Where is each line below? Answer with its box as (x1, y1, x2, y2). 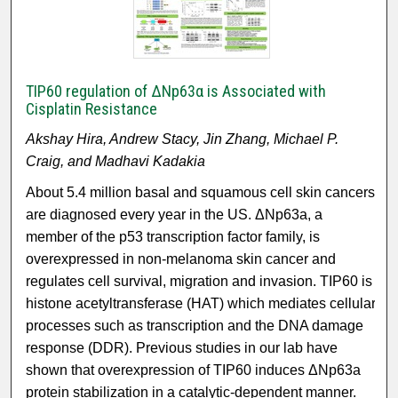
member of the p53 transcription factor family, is (26, 229, 321, 245)
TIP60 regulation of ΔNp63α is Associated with (26, 82, 327, 101)
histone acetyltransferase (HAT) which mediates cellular (26, 296, 377, 312)
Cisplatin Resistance (26, 99, 158, 119)
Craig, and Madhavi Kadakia (26, 154, 206, 170)
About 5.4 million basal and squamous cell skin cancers (26, 185, 376, 201)
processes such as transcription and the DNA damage (26, 318, 364, 334)
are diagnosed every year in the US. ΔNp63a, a (26, 207, 323, 223)
